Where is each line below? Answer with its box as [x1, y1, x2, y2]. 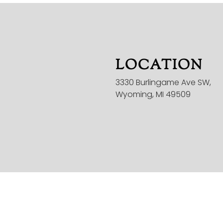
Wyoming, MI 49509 [115, 89, 191, 100]
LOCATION [115, 56, 203, 76]
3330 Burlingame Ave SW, [115, 77, 211, 88]
